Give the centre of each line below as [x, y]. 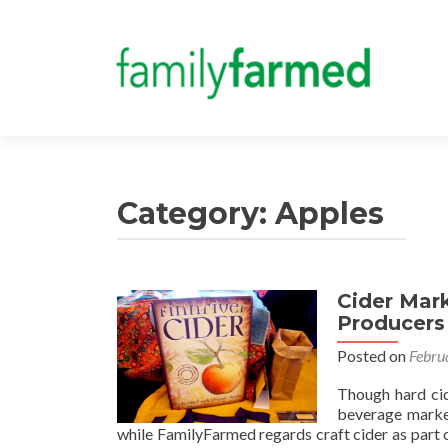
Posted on [373, 355]
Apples [329, 213]
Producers [391, 323]
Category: [196, 213]
